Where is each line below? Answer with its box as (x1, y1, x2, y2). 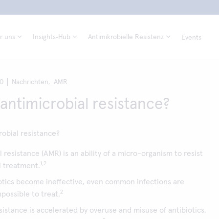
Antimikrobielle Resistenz (88, 34, 164, 41)
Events (181, 34, 201, 41)
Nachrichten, (12, 79, 50, 86)
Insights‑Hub (33, 34, 70, 41)
